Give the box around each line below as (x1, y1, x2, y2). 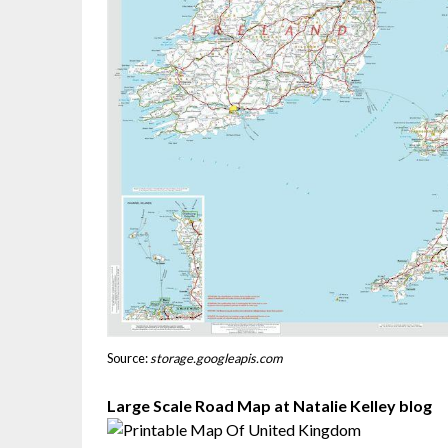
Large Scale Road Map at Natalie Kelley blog (107, 396, 432, 416)
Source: (107, 350, 150, 367)
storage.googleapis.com (150, 350, 283, 367)
